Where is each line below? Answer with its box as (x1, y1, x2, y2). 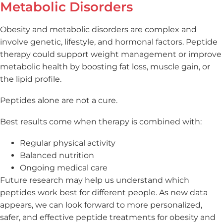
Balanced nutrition (20, 150, 94, 160)
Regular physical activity (20, 138, 115, 148)
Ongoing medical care (20, 163, 108, 172)
